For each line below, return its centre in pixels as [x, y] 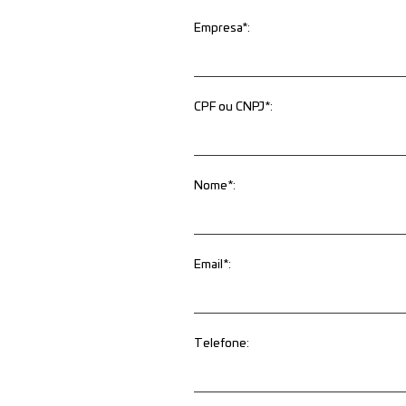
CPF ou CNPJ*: [234, 107]
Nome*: [215, 186]
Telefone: [222, 344]
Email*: [213, 265]
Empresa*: [222, 29]
